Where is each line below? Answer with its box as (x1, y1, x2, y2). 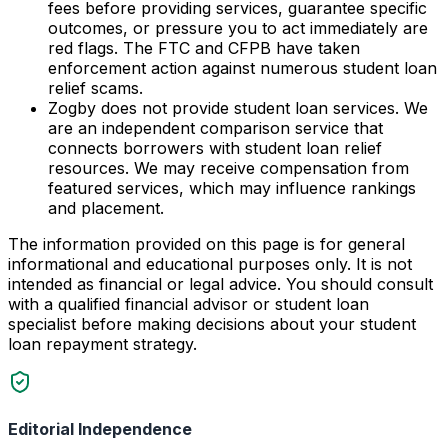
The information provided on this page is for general (8, 234, 405, 255)
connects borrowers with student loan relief (48, 138, 382, 159)
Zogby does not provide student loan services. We (48, 98, 428, 119)
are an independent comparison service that (48, 118, 383, 139)
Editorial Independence (8, 419, 192, 440)
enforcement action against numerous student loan (48, 58, 437, 79)
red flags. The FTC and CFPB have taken (48, 38, 360, 59)
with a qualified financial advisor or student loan (8, 294, 369, 315)
